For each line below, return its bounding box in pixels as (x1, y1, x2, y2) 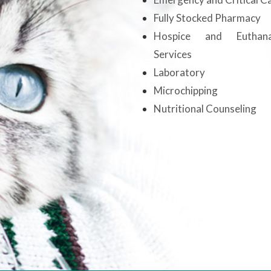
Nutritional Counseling (154, 102, 256, 116)
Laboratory (154, 66, 205, 79)
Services (154, 48, 192, 61)
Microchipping (154, 84, 218, 97)
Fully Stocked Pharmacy (154, 11, 261, 25)
